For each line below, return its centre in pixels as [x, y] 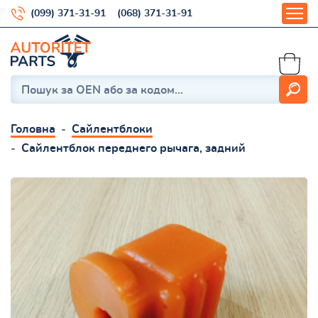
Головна [33, 129]
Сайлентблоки [112, 129]
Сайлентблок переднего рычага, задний [133, 148]
